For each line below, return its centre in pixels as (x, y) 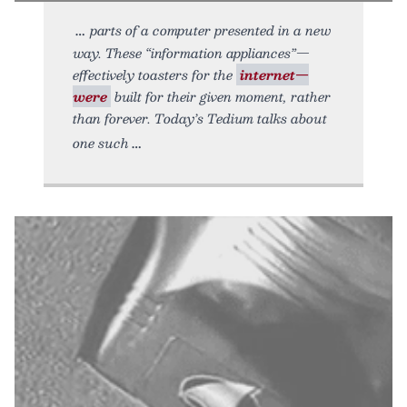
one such (101, 142)
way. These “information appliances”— (191, 52)
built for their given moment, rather (221, 96)
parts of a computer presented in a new (210, 30)
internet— (274, 74)
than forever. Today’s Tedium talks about (200, 118)
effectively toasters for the (154, 74)
